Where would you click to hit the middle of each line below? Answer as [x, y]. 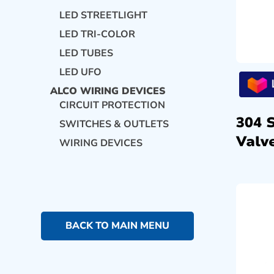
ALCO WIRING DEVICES [108, 91]
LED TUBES [87, 53]
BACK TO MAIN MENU [118, 225]
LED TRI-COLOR [98, 34]
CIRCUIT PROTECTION [113, 105]
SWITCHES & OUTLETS [114, 124]
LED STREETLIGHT [104, 15]
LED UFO [81, 72]
